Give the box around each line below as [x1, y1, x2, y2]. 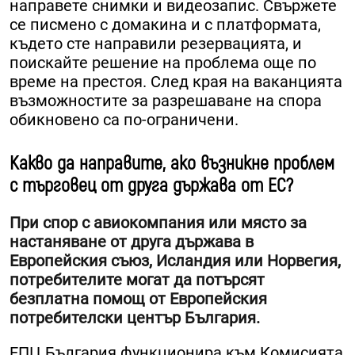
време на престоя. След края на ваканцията [10, 72, 342, 92]
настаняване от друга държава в [10, 232, 254, 252]
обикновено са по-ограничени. [10, 110, 239, 130]
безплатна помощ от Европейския [10, 289, 267, 309]
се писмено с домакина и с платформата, [10, 15, 321, 35]
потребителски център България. [10, 308, 260, 328]
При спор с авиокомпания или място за [10, 213, 307, 233]
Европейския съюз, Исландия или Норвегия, [10, 251, 341, 271]
